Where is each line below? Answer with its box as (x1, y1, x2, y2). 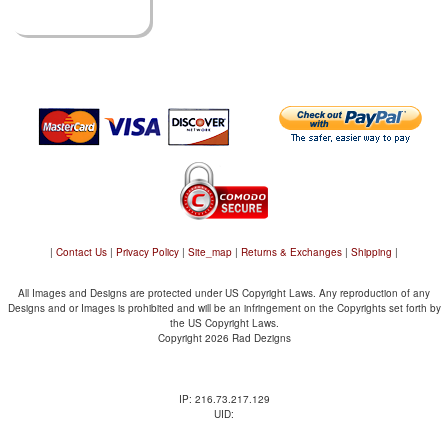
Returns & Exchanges (241, 245, 342, 260)
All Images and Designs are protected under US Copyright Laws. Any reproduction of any (18, 286, 430, 301)
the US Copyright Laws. (169, 316, 279, 331)
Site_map (188, 245, 232, 260)
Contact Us (56, 245, 107, 260)
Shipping (351, 245, 392, 260)
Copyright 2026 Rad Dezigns (157, 331, 291, 346)
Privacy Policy (116, 245, 179, 260)
